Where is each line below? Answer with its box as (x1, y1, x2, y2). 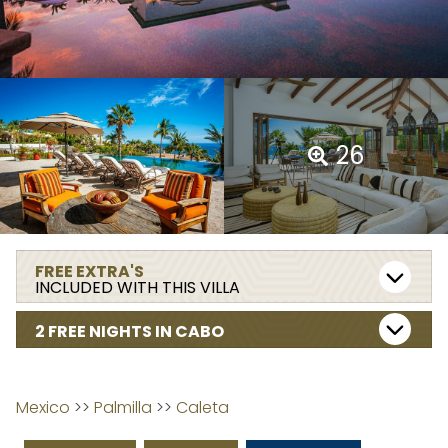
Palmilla (94, 395, 152, 419)
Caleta (176, 395, 229, 419)
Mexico (16, 395, 70, 419)
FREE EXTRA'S (35, 259, 145, 283)
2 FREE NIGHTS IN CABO (35, 320, 225, 344)
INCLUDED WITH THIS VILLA (35, 275, 241, 299)
